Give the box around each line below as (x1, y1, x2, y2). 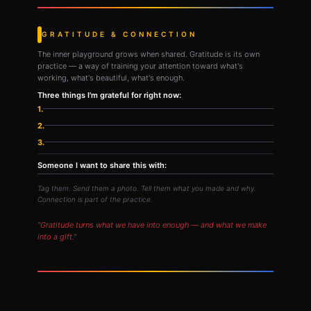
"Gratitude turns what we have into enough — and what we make (37, 220, 267, 230)
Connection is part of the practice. (37, 194, 153, 203)
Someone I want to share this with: (37, 160, 167, 170)
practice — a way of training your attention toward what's (37, 60, 243, 71)
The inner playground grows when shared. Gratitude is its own (37, 49, 260, 59)
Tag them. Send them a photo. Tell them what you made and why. (37, 183, 256, 192)
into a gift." (37, 232, 76, 242)
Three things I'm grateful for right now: (37, 90, 181, 100)
